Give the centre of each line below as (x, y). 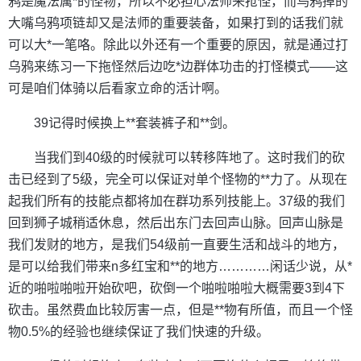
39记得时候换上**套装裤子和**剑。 (135, 122)
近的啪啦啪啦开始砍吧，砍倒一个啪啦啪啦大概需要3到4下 (176, 288)
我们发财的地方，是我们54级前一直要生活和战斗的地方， (176, 244)
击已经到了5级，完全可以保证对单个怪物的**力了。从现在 (178, 179)
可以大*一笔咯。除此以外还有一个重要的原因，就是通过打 (178, 44)
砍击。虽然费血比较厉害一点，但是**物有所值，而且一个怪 (180, 309)
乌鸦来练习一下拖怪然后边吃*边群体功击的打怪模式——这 (178, 66)
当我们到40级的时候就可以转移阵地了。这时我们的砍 (189, 157)
